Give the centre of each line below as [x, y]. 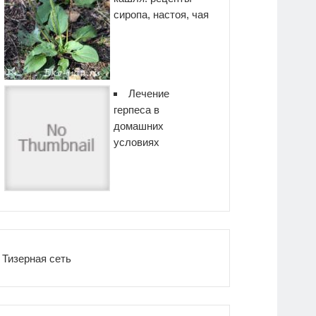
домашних [139, 126]
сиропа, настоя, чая [162, 15]
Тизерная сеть [37, 258]
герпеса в [137, 110]
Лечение [149, 94]
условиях [137, 142]
